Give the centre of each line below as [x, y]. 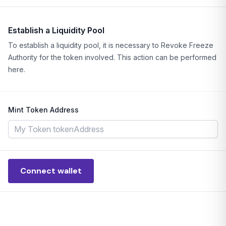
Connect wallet [51, 171]
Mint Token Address [43, 110]
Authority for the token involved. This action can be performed [112, 57]
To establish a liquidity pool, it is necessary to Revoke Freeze [111, 45]
